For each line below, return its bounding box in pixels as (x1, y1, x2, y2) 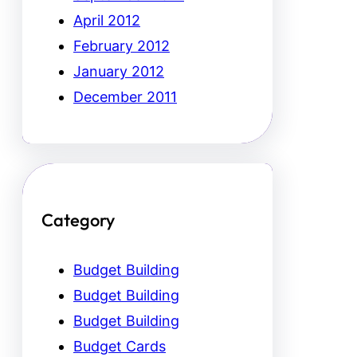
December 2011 (73, 88, 177, 106)
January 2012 (73, 63, 164, 80)
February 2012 (73, 37, 170, 55)
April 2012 (73, 12, 140, 29)
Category (41, 209, 115, 232)
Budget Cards (73, 337, 166, 355)
